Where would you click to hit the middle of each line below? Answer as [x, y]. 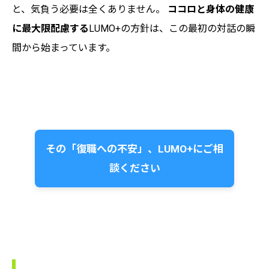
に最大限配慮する [50, 28]
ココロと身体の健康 [211, 9]
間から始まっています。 [64, 47]
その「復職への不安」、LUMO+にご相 [134, 149]
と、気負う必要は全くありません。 [90, 9]
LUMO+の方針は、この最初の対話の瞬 [172, 28]
